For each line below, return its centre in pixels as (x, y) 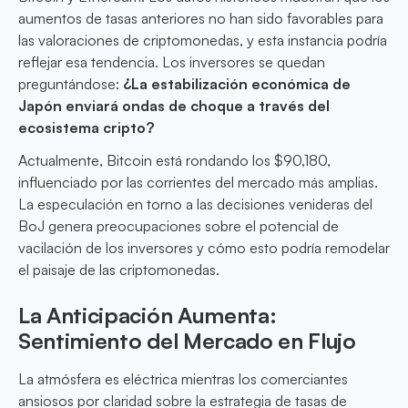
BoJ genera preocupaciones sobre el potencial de (178, 226)
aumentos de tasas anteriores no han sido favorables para (201, 19)
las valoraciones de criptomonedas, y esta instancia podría (203, 41)
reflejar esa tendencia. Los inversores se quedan (172, 62)
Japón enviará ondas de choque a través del (174, 106)
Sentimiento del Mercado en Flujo (187, 341)
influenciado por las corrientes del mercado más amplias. (198, 183)
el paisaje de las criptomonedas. (119, 270)
